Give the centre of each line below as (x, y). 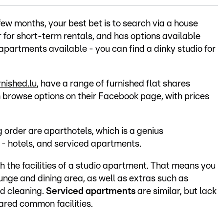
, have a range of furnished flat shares (113, 84)
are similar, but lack (176, 192)
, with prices (185, 97)
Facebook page (130, 97)
